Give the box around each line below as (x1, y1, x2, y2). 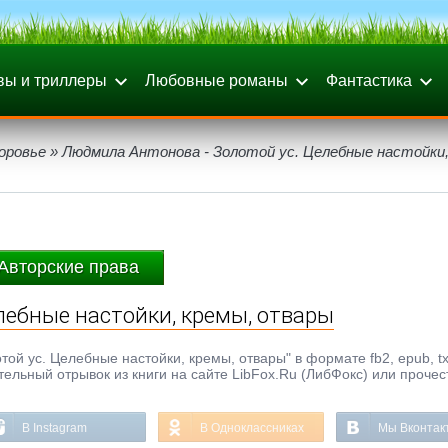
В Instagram (22, 421, 87, 435)
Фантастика (326, 72, 412, 89)
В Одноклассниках (200, 421, 304, 435)
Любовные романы (145, 72, 288, 89)
